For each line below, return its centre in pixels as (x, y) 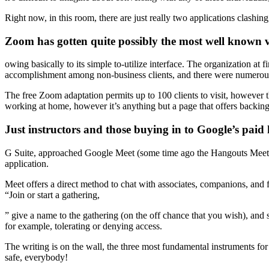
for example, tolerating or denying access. (83, 226)
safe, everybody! (36, 257)
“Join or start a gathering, (52, 195)
